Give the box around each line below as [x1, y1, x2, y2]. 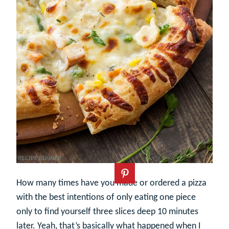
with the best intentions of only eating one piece [16, 193, 196, 202]
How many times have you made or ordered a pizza [16, 178, 207, 188]
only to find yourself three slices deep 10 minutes [16, 207, 198, 217]
